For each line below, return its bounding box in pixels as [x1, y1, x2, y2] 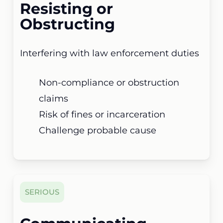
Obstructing [20, 14, 115, 33]
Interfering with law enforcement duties [20, 47, 200, 59]
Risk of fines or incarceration [39, 109, 166, 120]
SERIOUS [25, 187, 60, 197]
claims [39, 93, 69, 104]
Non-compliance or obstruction [39, 77, 180, 88]
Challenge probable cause [39, 124, 157, 136]
